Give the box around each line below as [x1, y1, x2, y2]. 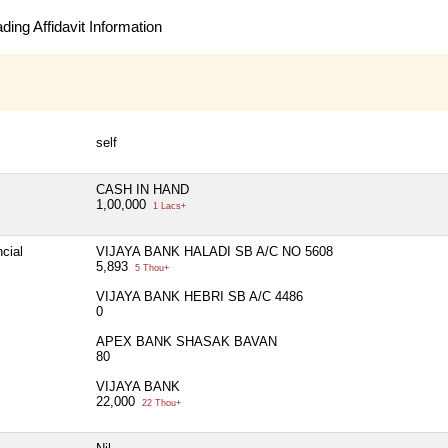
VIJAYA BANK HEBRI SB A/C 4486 [96, 288, 303, 304]
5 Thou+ [132, 262, 169, 273]
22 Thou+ [139, 397, 181, 408]
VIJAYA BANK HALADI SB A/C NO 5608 [96, 243, 333, 259]
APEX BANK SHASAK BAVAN [96, 333, 277, 349]
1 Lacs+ [150, 200, 186, 211]
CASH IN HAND [96, 181, 189, 197]
